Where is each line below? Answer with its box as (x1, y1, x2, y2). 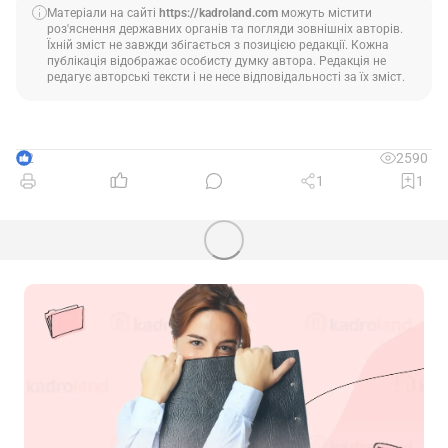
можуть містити (278, 5, 372, 20)
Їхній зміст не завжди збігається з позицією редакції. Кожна (47, 37, 389, 52)
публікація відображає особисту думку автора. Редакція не (47, 53, 386, 68)
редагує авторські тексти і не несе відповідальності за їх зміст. (47, 69, 405, 84)
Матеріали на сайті (47, 5, 159, 20)
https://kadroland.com (159, 5, 278, 20)
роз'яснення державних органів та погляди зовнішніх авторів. (47, 21, 403, 36)
